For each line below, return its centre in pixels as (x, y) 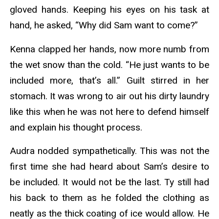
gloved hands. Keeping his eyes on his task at (109, 9)
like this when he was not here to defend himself (109, 111)
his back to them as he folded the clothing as (109, 198)
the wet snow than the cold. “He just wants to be (109, 65)
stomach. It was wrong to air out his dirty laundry (109, 96)
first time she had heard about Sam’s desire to (109, 167)
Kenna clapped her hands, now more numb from (109, 49)
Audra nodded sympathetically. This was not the (109, 151)
